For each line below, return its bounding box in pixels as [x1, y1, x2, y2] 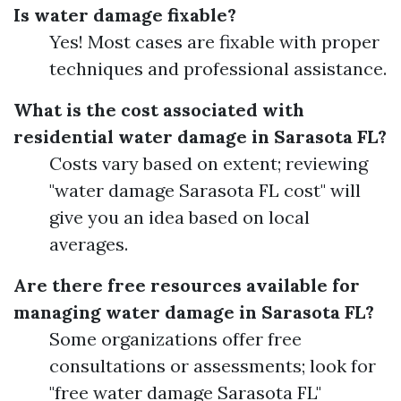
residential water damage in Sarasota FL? [13, 124, 387, 148]
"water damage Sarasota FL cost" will [49, 178, 361, 201]
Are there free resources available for [13, 273, 360, 296]
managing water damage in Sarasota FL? [13, 300, 374, 323]
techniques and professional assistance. [49, 56, 387, 80]
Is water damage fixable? [13, 3, 236, 26]
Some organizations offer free [49, 327, 302, 350]
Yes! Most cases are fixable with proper [49, 30, 380, 53]
